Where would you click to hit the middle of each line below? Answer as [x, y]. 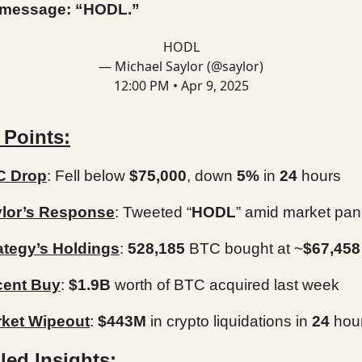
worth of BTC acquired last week [225, 284]
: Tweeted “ [153, 212]
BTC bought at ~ [244, 248]
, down [212, 175]
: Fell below [88, 175]
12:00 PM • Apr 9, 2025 [181, 85]
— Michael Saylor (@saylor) [181, 66]
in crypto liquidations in [229, 321]
